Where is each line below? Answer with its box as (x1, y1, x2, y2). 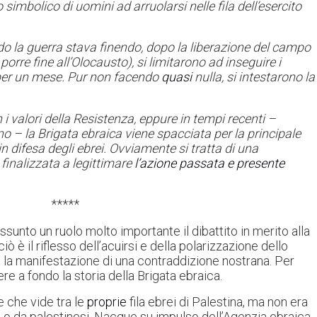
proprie (87, 294, 127, 310)
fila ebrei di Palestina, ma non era (127, 294, 308, 310)
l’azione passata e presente (134, 155, 284, 171)
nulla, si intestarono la (195, 69, 315, 85)
